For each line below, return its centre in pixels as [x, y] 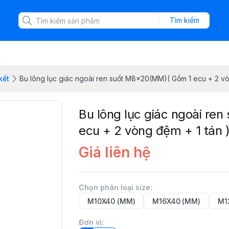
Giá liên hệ [115, 152]
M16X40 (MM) [176, 201]
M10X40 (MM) [111, 201]
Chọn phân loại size [114, 187]
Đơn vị [90, 222]
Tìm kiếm [184, 20]
